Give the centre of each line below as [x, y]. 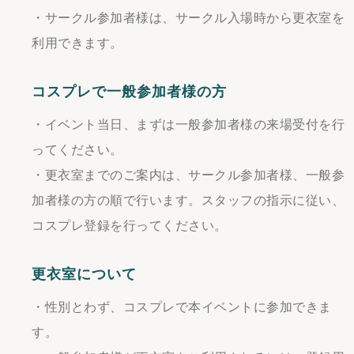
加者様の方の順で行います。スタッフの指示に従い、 [188, 200]
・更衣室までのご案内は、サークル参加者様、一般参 [188, 175]
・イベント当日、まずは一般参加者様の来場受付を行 [188, 124]
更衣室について [84, 274]
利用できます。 [77, 43]
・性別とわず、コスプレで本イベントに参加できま [182, 307]
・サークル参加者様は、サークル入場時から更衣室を [188, 18]
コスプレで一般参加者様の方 [129, 92]
